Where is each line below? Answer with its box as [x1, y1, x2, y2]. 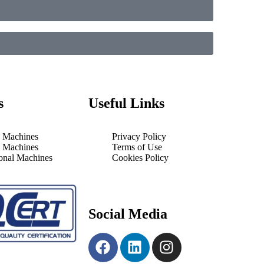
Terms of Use [111, 141, 162, 152]
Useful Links [88, 95, 164, 111]
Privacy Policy [111, 131, 166, 141]
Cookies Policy [111, 152, 169, 163]
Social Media [88, 206, 167, 222]
